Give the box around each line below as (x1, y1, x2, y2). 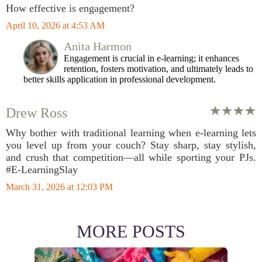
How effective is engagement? (6, 2, 135, 14)
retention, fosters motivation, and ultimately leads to (64, 64, 253, 74)
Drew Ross (6, 105, 67, 120)
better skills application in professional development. (23, 74, 216, 84)
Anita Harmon (64, 40, 132, 53)
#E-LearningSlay (6, 164, 78, 175)
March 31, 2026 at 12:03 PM (6, 182, 113, 192)
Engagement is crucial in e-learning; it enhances (64, 53, 239, 63)
